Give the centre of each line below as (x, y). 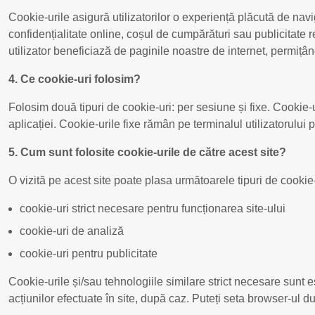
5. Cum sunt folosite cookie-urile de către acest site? (147, 152)
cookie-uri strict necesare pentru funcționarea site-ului (153, 208)
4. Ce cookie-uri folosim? (75, 79)
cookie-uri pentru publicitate (89, 253)
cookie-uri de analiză (72, 231)
